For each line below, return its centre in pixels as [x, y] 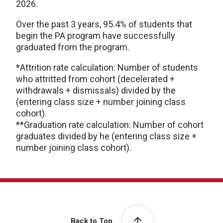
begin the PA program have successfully [96, 36]
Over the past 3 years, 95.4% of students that [104, 24]
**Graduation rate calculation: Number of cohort [110, 125]
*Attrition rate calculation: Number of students [107, 67]
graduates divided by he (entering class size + [106, 136]
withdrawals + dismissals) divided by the [96, 90]
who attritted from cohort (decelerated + [95, 79]
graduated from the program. [73, 47]
